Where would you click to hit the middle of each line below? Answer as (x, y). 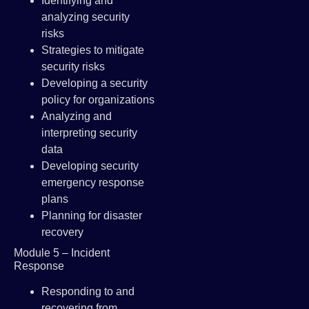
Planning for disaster (92, 215)
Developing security (90, 166)
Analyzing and (77, 116)
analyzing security (86, 17)
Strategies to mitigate (93, 50)
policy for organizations (98, 99)
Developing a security (94, 83)
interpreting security (89, 132)
